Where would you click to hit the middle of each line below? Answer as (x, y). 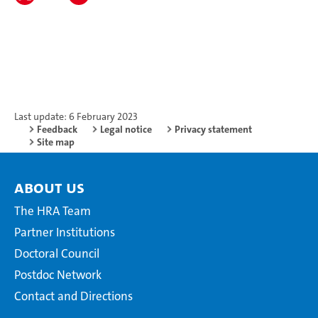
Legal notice (126, 130)
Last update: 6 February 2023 (76, 117)
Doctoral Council (57, 254)
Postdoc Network (58, 275)
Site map (56, 142)
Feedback (57, 130)
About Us (49, 188)
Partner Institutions (65, 232)
